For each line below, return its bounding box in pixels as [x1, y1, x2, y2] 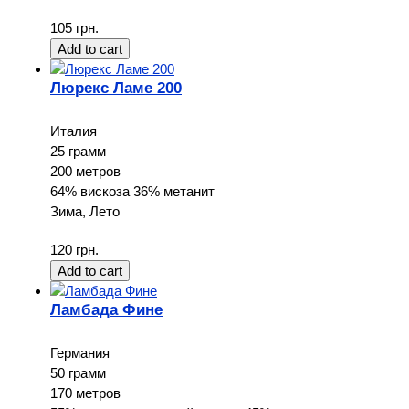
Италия [50, 123, 97, 140]
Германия [50, 345, 110, 362]
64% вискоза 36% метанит [50, 184, 215, 200]
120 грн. [50, 242, 99, 258]
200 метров [50, 163, 121, 180]
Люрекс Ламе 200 [50, 79, 182, 97]
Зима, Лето [50, 204, 120, 220]
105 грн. [50, 20, 99, 37]
